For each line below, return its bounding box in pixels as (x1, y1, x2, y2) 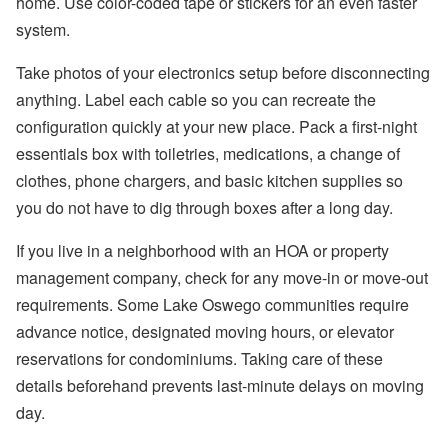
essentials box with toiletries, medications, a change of (16, 142, 400, 166)
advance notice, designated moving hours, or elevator (16, 320, 394, 344)
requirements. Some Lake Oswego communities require (16, 293, 409, 317)
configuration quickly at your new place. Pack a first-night (16, 115, 417, 139)
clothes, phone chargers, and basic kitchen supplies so (16, 169, 403, 193)
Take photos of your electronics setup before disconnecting (16, 61, 430, 85)
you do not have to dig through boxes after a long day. (16, 196, 393, 220)
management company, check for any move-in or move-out (16, 266, 428, 290)
